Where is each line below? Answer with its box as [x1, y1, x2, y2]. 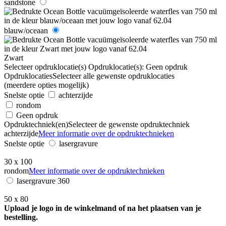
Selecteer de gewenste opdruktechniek [68, 120, 190, 129]
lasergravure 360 [17, 176, 70, 185]
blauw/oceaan [4, 26, 48, 35]
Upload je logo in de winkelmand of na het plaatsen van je [4, 203, 201, 212]
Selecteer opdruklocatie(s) [4, 62, 86, 71]
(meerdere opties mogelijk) [4, 80, 89, 89]
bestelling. [4, 212, 38, 221]
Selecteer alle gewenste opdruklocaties [52, 71, 175, 80]
